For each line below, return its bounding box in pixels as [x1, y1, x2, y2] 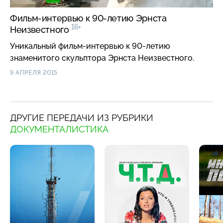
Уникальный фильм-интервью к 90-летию [10, 41, 170, 51]
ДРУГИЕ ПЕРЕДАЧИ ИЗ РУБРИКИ [10, 112, 153, 123]
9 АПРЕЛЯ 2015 [10, 69, 58, 76]
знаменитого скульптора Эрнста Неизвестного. [10, 53, 194, 63]
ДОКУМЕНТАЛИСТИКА [10, 124, 109, 134]
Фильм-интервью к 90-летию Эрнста [10, 13, 167, 23]
